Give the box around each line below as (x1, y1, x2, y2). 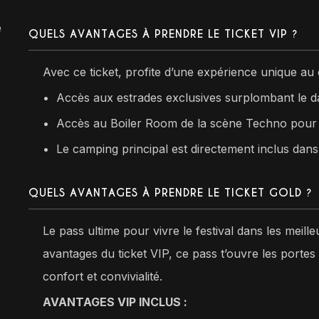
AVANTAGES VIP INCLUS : (43, 294, 188, 309)
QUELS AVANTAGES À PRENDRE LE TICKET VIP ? (28, 26, 299, 41)
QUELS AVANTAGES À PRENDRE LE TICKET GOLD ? (28, 185, 313, 199)
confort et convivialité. (43, 268, 163, 283)
